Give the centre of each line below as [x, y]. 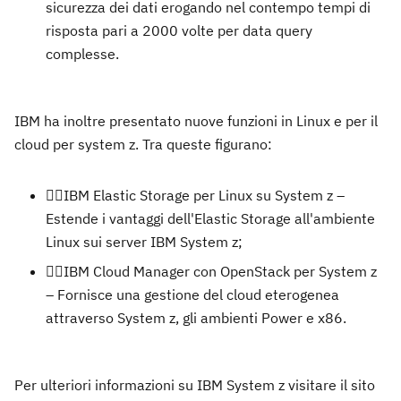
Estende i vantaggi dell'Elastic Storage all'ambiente [210, 218]
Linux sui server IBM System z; [144, 242]
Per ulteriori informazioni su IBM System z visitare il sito [195, 385]
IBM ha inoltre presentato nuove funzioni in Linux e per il [196, 121]
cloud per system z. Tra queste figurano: [143, 144]
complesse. [82, 54]
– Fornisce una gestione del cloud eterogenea [192, 294]
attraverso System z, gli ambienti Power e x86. [196, 318]
